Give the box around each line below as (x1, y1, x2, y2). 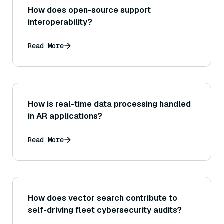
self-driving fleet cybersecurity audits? (28, 205, 182, 216)
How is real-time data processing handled (28, 99, 191, 110)
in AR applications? (28, 111, 102, 122)
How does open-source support (28, 5, 151, 16)
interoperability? (28, 17, 92, 28)
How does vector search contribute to (28, 193, 177, 204)
